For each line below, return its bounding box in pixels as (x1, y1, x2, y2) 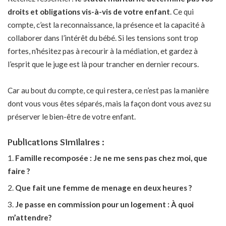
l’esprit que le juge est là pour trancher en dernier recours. (8, 60, 199, 69)
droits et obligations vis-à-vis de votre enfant (8, 7, 170, 17)
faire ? (8, 166, 30, 176)
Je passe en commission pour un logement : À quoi (15, 200, 194, 209)
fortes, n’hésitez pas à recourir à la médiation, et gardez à (8, 46, 198, 56)
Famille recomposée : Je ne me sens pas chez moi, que (15, 153, 207, 163)
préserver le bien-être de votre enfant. (8, 111, 136, 121)
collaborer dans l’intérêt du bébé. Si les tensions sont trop (8, 33, 198, 43)
